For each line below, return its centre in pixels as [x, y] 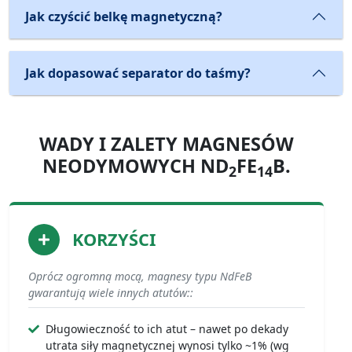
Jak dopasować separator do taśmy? [138, 73]
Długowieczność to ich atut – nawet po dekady [167, 329]
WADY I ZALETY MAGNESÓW [167, 144]
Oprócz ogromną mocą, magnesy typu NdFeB [140, 277]
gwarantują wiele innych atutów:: [111, 293]
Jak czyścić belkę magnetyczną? [124, 17]
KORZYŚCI [114, 240]
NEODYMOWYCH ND [136, 166]
